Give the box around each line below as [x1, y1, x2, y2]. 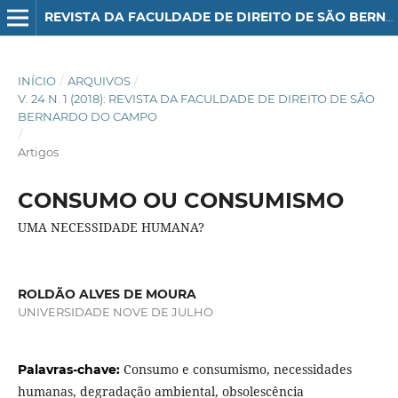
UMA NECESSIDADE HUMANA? [17, 218, 204, 235]
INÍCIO [17, 73, 56, 88]
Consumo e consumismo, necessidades [123, 361, 352, 378]
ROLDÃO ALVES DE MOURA [17, 285, 196, 302]
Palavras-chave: [17, 362, 123, 378]
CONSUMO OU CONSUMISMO [17, 187, 344, 213]
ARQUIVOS [67, 73, 131, 88]
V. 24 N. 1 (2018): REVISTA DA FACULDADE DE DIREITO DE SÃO [17, 91, 375, 106]
